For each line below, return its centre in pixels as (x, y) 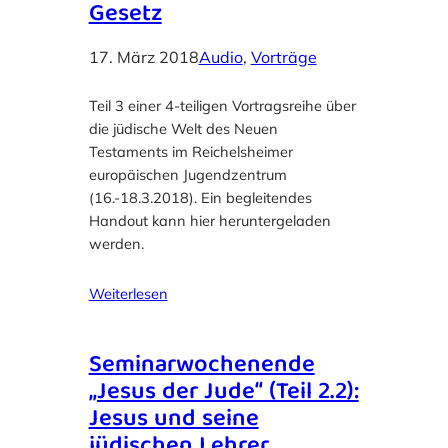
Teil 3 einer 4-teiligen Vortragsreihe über (222, 106)
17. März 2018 (143, 57)
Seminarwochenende (201, 366)
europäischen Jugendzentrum (187, 175)
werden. (116, 244)
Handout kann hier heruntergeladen (209, 221)
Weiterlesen (128, 294)
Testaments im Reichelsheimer (190, 152)
